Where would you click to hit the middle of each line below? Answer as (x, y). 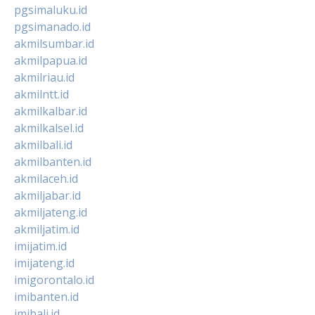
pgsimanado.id (52, 26)
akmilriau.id (44, 77)
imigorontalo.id (54, 279)
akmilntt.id (41, 94)
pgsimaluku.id (51, 9)
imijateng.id (44, 263)
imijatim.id (40, 246)
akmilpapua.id (51, 60)
